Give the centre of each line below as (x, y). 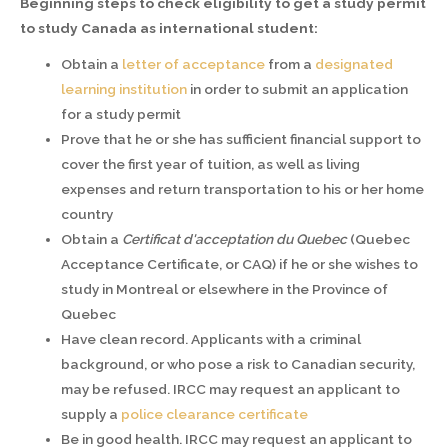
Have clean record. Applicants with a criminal (211, 339)
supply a (91, 414)
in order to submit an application (298, 89)
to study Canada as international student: (170, 28)
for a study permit (121, 114)
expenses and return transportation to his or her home (243, 189)
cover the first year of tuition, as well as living (211, 164)
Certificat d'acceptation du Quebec (235, 239)
